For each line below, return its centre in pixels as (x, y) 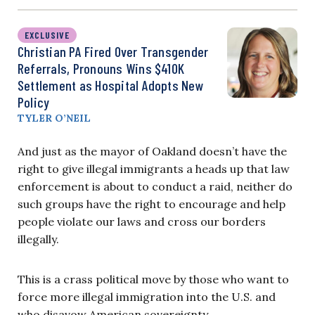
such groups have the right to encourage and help (152, 204)
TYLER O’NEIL (54, 118)
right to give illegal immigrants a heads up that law (154, 168)
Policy (34, 102)
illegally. (38, 239)
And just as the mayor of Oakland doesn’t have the (152, 151)
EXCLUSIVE (47, 34)
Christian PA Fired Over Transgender (113, 51)
